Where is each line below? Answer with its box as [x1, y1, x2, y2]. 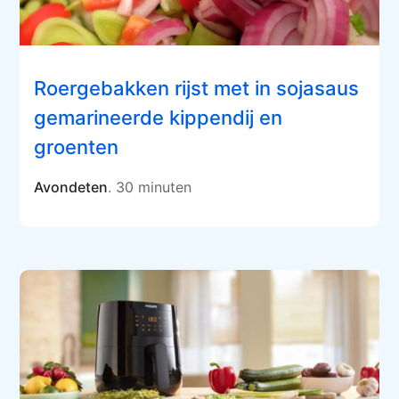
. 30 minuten [108, 178, 192, 197]
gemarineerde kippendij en [34, 106, 283, 130]
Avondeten [34, 178, 109, 197]
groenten [34, 135, 119, 159]
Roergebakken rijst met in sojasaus [34, 77, 360, 101]
